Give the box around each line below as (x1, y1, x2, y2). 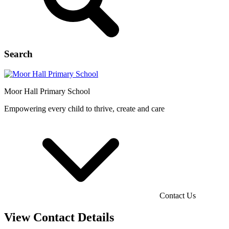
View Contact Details (4, 211, 114, 224)
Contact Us (159, 191, 196, 200)
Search (4, 49, 33, 60)
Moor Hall (4, 87, 38, 96)
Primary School (40, 87, 90, 96)
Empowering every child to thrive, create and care (4, 104, 165, 113)
